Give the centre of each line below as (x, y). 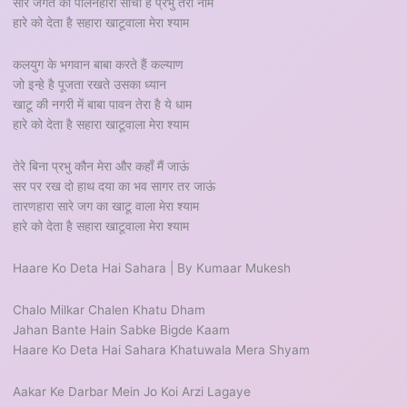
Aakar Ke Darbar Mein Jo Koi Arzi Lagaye (132, 391)
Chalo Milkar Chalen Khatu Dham (109, 309)
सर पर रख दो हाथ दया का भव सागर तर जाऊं (114, 186)
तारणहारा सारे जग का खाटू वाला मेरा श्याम (106, 206)
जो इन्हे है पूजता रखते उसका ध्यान (90, 84)
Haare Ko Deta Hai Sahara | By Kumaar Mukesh (152, 268)
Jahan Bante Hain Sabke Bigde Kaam (122, 329)
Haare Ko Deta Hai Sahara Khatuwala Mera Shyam (162, 349)
